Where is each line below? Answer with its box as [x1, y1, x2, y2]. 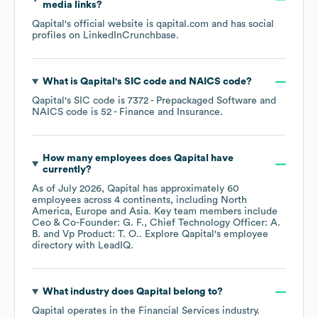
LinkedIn [83, 31, 122, 41]
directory [32, 241, 72, 251]
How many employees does [42, 153, 174, 164]
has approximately [140, 184, 227, 194]
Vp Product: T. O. [62, 229, 139, 240]
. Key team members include [148, 207, 278, 217]
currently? [42, 165, 92, 175]
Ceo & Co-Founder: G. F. [32, 218, 144, 229]
